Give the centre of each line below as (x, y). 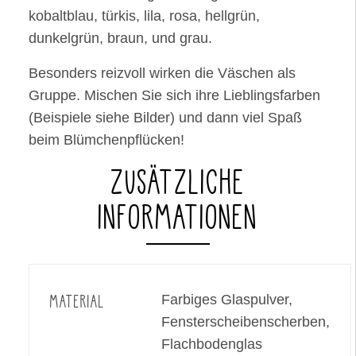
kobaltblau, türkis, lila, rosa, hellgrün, (144, 16)
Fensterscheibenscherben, (246, 322)
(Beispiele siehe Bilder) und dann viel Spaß (165, 118)
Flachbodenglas (212, 344)
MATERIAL (77, 301)
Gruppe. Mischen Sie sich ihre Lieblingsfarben (174, 95)
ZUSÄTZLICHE (178, 181)
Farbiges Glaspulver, (227, 300)
